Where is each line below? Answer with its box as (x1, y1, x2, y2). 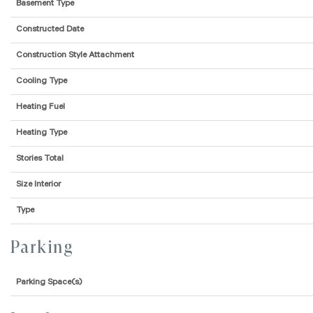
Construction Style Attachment (16, 51, 134, 61)
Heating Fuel (16, 103, 65, 113)
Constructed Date (16, 25, 84, 36)
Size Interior (16, 180, 61, 191)
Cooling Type (16, 77, 67, 87)
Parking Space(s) (16, 278, 82, 289)
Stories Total (16, 154, 64, 165)
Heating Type (16, 129, 67, 139)
